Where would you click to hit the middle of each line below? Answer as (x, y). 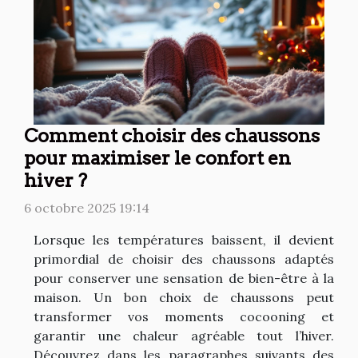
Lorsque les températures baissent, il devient (184, 239)
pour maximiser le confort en (157, 157)
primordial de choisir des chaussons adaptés (184, 259)
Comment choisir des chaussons (172, 135)
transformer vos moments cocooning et (184, 316)
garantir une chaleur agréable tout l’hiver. (184, 335)
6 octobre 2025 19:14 (87, 207)
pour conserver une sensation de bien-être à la (184, 278)
